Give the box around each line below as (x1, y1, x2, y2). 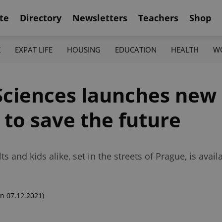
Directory (20, 11, 61, 24)
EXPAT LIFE (14, 44, 53, 55)
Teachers (138, 11, 178, 24)
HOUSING (66, 44, 101, 55)
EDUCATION (115, 44, 157, 55)
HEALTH (171, 44, 199, 55)
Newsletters (72, 11, 127, 24)
